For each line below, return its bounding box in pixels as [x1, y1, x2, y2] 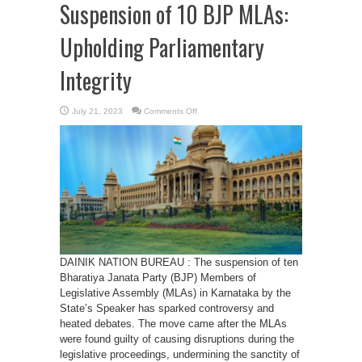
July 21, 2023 [72, 107, 123, 116]
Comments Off [144, 107, 197, 116]
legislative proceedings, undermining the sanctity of [60, 348, 300, 360]
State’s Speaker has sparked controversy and [60, 302, 274, 314]
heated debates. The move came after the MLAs [60, 318, 287, 330]
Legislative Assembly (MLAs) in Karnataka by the [60, 287, 291, 299]
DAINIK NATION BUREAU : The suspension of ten [60, 256, 298, 268]
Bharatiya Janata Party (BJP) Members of [60, 271, 256, 284]
